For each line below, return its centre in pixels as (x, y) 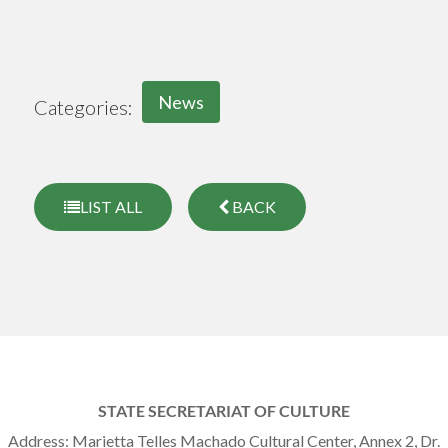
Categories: (83, 107)
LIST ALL (111, 207)
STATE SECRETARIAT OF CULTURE (224, 411)
